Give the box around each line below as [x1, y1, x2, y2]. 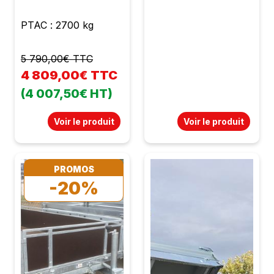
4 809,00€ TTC [21, 67, 117, 83]
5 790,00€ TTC [21, 52, 93, 65]
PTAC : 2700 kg [21, 18, 94, 31]
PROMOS [53, 163, 94, 174]
